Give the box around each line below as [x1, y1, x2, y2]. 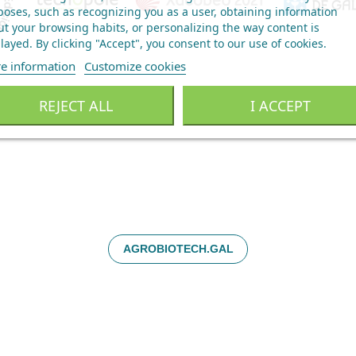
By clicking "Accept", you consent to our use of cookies [35, 35, 323, 51]
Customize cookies [83, 57, 186, 74]
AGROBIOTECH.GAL [122, 242, 234, 255]
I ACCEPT [250, 95, 311, 115]
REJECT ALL [38, 95, 113, 115]
